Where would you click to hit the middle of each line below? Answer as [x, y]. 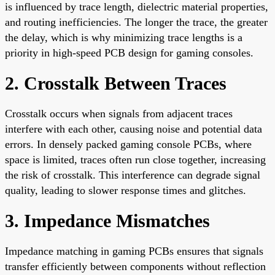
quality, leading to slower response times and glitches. [126, 190]
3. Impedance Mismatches [107, 220]
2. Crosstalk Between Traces [116, 83]
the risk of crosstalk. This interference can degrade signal [133, 175]
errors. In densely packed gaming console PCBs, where [128, 144]
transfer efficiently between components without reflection [135, 266]
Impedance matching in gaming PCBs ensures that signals [134, 251]
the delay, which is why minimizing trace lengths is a [124, 37]
